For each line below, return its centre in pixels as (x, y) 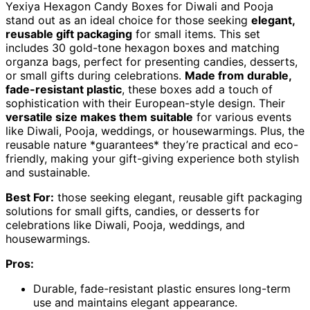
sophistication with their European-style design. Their (145, 103)
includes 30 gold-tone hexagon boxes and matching (143, 47)
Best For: (30, 197)
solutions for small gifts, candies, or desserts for (133, 211)
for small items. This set (196, 34)
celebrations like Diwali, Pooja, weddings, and (125, 225)
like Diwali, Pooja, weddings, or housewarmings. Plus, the (155, 130)
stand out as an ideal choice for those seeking (128, 20)
